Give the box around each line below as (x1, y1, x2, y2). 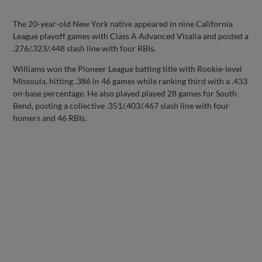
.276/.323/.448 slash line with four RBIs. (13, 43, 156, 53)
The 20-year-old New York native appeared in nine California (13, 19, 233, 29)
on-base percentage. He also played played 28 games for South (13, 88, 237, 98)
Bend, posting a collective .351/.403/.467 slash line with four (13, 101, 230, 111)
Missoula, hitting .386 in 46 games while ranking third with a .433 (13, 76, 248, 86)
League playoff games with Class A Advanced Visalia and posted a (13, 31, 249, 41)
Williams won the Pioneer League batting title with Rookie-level (13, 64, 243, 74)
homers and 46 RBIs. (13, 113, 87, 123)
